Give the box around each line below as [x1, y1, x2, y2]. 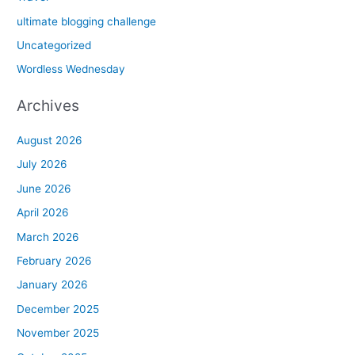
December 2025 [17, 302, 100, 315]
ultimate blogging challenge [17, 14, 157, 28]
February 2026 [17, 254, 93, 268]
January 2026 [17, 278, 89, 292]
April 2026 [17, 206, 70, 219]
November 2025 [17, 326, 100, 340]
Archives [17, 95, 80, 115]
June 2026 [17, 181, 72, 195]
